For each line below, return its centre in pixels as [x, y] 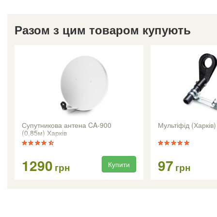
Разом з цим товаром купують [103, 29]
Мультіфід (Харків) [187, 125]
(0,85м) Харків [44, 132]
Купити [119, 164]
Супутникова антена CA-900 [67, 125]
